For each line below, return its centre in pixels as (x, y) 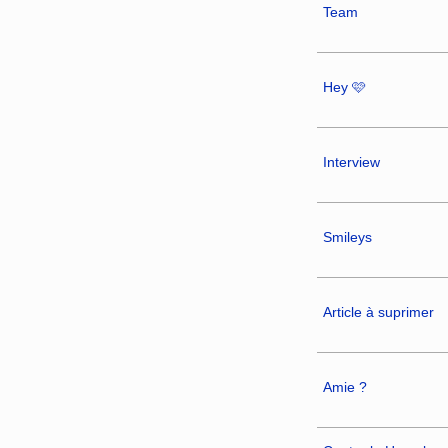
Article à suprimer (378, 311)
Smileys (347, 236)
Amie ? (344, 386)
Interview (351, 161)
